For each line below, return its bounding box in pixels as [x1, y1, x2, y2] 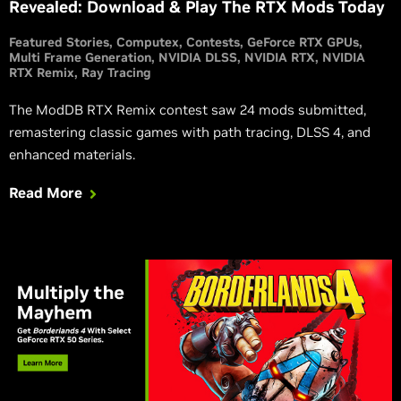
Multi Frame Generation [9, 49, 151, 66]
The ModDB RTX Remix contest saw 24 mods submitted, [9, 101, 366, 119]
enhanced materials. [9, 146, 135, 164]
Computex [116, 34, 179, 51]
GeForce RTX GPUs [247, 34, 359, 51]
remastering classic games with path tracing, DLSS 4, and [9, 124, 371, 141]
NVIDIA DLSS [158, 49, 237, 66]
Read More [9, 183, 82, 202]
